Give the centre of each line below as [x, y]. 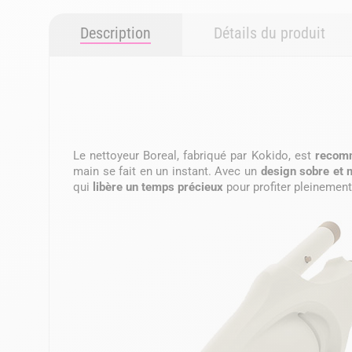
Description [115, 33]
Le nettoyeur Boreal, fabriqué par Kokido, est [194, 155]
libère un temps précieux [158, 187]
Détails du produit [269, 33]
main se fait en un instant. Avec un [167, 171]
